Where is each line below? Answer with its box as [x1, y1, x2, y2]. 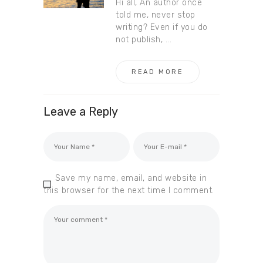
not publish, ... [116, 34, 172, 45]
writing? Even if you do [116, 22, 208, 32]
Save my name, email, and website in [55, 173, 207, 183]
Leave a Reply [43, 104, 118, 119]
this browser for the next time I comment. [43, 185, 214, 195]
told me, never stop [116, 9, 195, 20]
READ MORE [131, 68, 184, 76]
